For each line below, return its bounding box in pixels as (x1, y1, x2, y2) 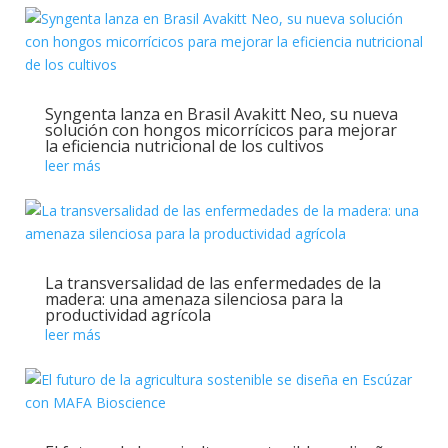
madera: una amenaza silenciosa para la (44, 288, 343, 310)
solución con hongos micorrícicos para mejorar (44, 119, 397, 141)
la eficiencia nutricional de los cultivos (44, 135, 324, 157)
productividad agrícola (44, 304, 211, 326)
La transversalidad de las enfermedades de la (44, 272, 381, 294)
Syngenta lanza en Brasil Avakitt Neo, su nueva (44, 103, 398, 125)
